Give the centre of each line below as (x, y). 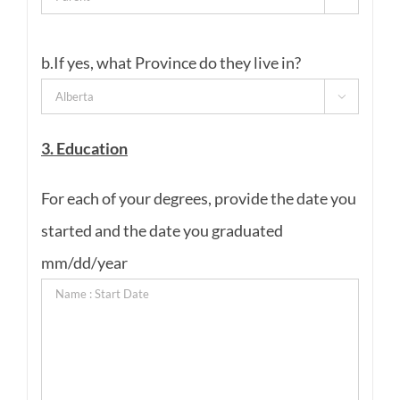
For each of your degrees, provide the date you (198, 198)
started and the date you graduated (162, 230)
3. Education (84, 148)
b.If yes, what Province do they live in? (171, 62)
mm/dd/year (84, 262)
